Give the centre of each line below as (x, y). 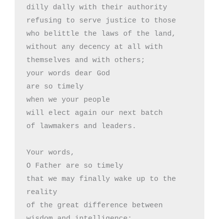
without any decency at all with (95, 47)
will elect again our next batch (95, 113)
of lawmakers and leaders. (81, 126)
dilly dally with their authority (97, 7)
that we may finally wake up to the (101, 179)
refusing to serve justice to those (101, 21)
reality (42, 192)
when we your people (68, 100)
